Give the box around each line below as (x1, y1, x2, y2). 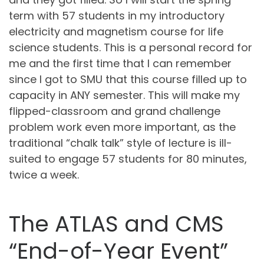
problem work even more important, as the (9, 120, 236, 135)
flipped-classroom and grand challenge (9, 104, 220, 119)
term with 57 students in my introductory (9, 8, 225, 24)
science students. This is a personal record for (9, 40, 252, 55)
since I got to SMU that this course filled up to (9, 72, 247, 87)
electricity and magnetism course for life (9, 24, 223, 39)
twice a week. (9, 167, 79, 183)
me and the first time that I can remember (9, 56, 232, 71)
